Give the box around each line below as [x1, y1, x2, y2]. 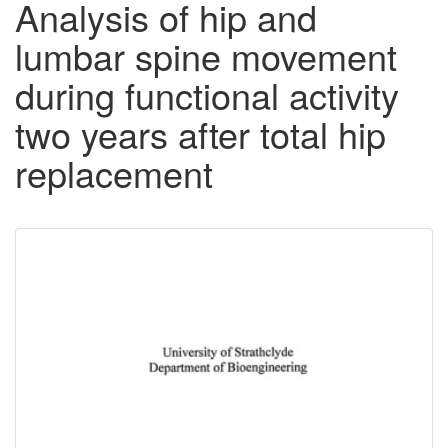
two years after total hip [15, 108, 386, 160]
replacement [15, 147, 213, 199]
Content [30, 271, 136, 315]
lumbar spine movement [15, 30, 397, 82]
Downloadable [30, 238, 224, 282]
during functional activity [15, 69, 399, 121]
